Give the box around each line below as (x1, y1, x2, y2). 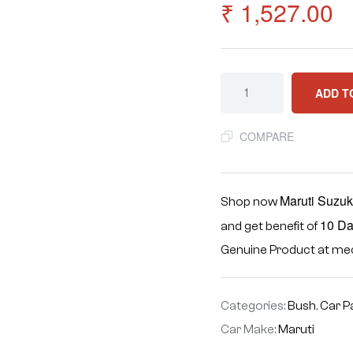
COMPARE (240, 128, 295, 144)
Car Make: (221, 322, 279, 336)
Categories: (221, 299, 288, 313)
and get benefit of (221, 219, 321, 233)
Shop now (221, 195, 281, 209)
